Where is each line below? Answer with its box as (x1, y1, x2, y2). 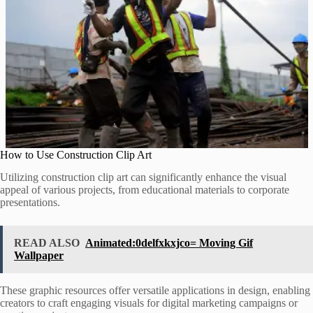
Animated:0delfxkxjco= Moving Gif (85, 237, 253, 249)
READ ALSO (14, 237, 80, 249)
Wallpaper (14, 249, 64, 262)
